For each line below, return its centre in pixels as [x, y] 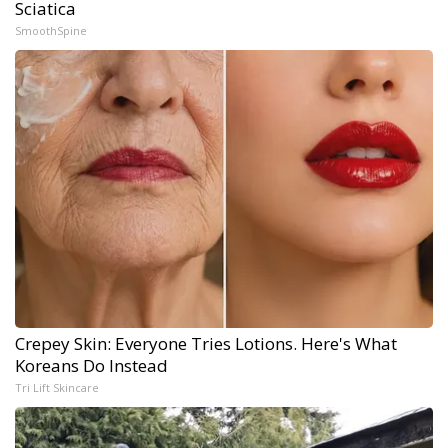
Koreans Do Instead [91, 365]
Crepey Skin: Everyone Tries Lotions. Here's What [206, 343]
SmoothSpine [51, 30]
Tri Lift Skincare [57, 387]
